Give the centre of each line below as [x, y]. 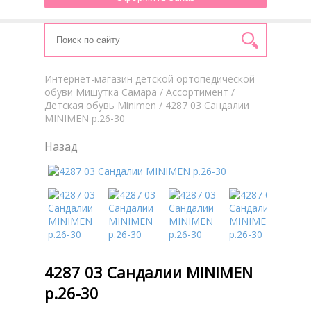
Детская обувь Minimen [100, 105]
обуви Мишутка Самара [101, 92]
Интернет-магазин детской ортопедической [150, 79]
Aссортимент [197, 92]
